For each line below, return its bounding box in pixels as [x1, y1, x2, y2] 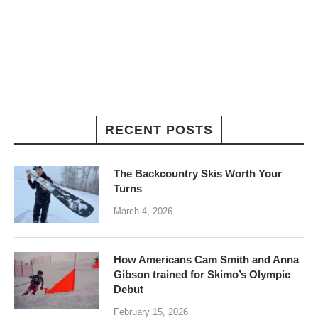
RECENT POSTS [105, 123, 213, 138]
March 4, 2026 [114, 206, 172, 217]
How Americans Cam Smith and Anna [114, 253, 299, 266]
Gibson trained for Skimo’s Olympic [114, 268, 290, 281]
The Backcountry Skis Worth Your [114, 168, 282, 180]
